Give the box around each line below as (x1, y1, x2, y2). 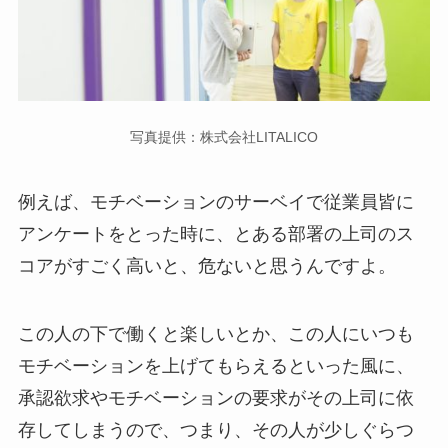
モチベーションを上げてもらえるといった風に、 (17, 356, 414, 376)
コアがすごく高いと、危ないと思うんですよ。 (17, 256, 396, 277)
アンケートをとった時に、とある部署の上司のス (17, 224, 414, 245)
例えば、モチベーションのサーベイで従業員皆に (17, 192, 414, 213)
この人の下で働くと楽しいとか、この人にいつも (17, 324, 414, 344)
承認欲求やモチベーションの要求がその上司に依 (17, 388, 414, 408)
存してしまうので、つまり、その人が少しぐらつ (17, 420, 414, 440)
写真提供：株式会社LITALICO (130, 129, 318, 146)
